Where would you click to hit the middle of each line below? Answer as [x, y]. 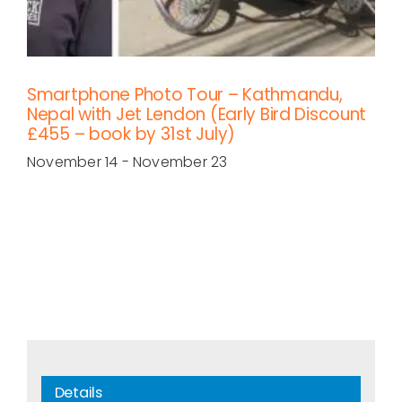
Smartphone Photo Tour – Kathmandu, [185, 95]
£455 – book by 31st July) [131, 135]
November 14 [73, 162]
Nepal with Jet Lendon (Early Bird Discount [197, 115]
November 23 [180, 162]
